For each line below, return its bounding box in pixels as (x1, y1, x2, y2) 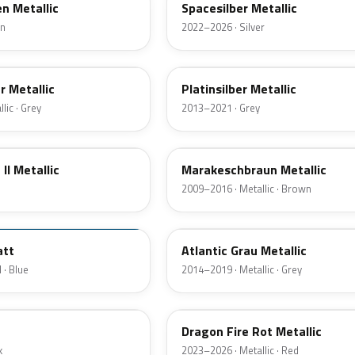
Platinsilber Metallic (181, 79, 296, 99)
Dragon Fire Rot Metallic (181, 322, 322, 342)
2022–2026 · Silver (181, 19, 265, 36)
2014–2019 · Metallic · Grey (181, 261, 302, 278)
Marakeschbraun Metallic (181, 160, 326, 180)
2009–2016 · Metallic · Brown (181, 181, 311, 197)
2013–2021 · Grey (181, 100, 260, 116)
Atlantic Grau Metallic (181, 241, 307, 261)
